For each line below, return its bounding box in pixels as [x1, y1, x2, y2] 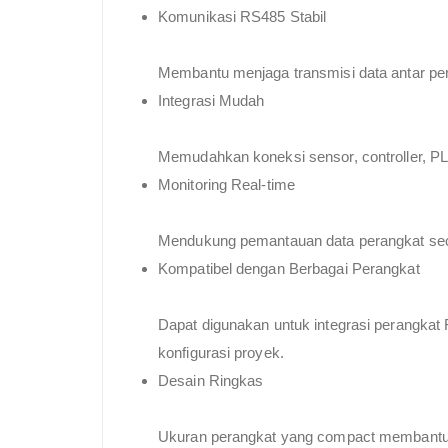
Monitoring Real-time [158, 175, 295, 193]
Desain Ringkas [158, 371, 264, 389]
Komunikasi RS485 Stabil [158, 7, 327, 25]
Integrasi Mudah [158, 91, 265, 109]
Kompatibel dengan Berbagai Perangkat [158, 259, 420, 277]
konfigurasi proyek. [158, 343, 284, 361]
